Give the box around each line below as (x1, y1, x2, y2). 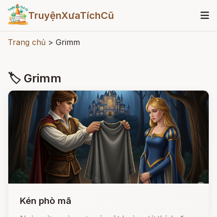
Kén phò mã (20, 195, 71, 206)
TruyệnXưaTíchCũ (28, 10, 114, 21)
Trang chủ (8, 37, 46, 47)
